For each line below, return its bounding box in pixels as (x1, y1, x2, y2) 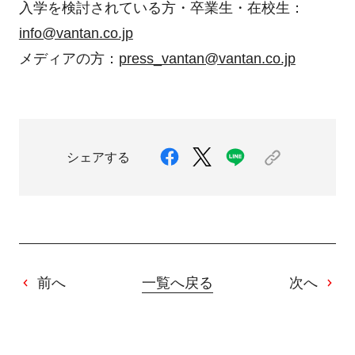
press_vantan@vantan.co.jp (118, 51, 296, 67)
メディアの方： (18, 51, 119, 67)
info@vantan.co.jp (18, 25, 133, 42)
